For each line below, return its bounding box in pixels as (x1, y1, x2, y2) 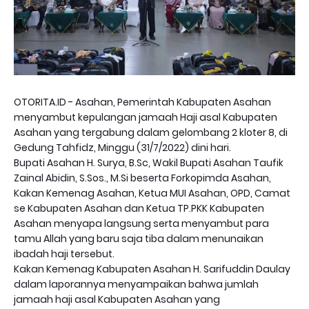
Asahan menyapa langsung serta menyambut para (14, 217, 269, 231)
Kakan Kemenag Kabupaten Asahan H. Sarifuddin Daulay (14, 262, 290, 277)
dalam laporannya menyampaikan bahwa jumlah (14, 277, 259, 292)
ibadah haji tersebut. (14, 247, 114, 261)
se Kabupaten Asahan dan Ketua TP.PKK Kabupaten (14, 201, 264, 216)
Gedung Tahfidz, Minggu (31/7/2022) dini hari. (14, 141, 231, 155)
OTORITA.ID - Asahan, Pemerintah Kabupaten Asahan (14, 95, 271, 110)
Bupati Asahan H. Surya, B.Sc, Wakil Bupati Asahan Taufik (14, 156, 283, 170)
